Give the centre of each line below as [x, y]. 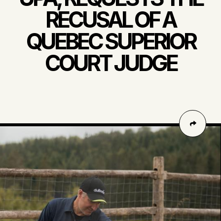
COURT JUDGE [110, 63]
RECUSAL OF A [110, 20]
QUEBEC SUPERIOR [110, 41]
